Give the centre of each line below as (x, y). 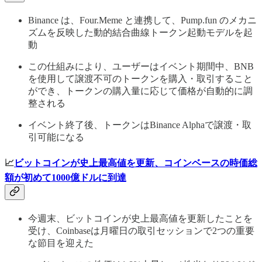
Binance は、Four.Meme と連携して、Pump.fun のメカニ (142, 20)
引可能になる (56, 137)
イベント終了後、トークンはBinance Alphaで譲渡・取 (140, 125)
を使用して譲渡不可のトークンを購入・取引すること (140, 79)
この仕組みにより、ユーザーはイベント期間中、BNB (141, 67)
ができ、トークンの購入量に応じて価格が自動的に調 (140, 91)
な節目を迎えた (61, 243)
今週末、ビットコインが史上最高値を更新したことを (140, 218)
